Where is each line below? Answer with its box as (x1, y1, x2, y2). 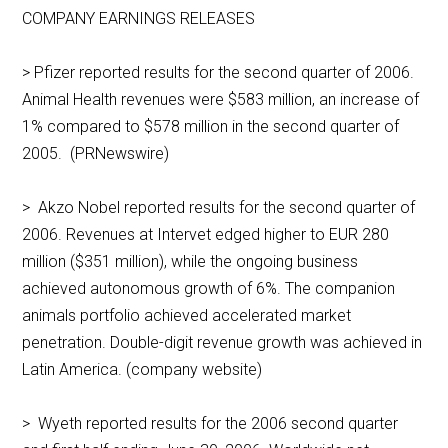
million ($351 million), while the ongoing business (22, 252, 359, 272)
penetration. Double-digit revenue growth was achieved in (22, 333, 423, 353)
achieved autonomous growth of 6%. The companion (22, 279, 396, 299)
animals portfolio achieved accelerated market (22, 306, 352, 326)
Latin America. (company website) (22, 360, 271, 380)
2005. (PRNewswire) (22, 144, 174, 164)
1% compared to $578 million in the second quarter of (22, 117, 400, 137)
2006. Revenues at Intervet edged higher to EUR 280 (22, 225, 390, 245)
